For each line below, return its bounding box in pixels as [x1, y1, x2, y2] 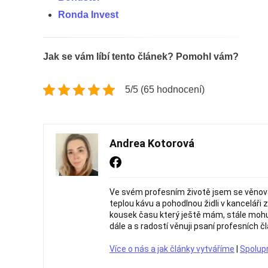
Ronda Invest [58, 9, 118, 20]
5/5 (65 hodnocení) [125, 84, 205, 95]
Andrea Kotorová [109, 136, 194, 150]
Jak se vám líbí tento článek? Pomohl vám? [43, 51, 239, 62]
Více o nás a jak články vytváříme [109, 243, 234, 254]
